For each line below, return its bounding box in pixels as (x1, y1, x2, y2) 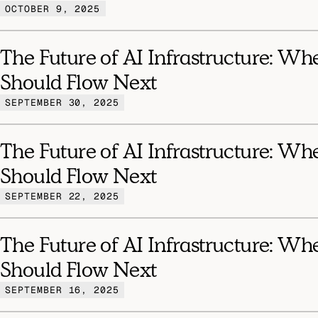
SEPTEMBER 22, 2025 (5, 190, 119, 202)
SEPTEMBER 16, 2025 (5, 283, 119, 296)
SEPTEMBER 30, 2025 (5, 96, 119, 109)
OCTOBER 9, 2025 (5, 2, 101, 15)
